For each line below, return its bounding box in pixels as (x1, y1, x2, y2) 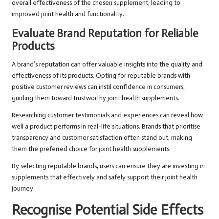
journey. (12, 184, 35, 193)
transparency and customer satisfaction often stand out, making (12, 133, 192, 142)
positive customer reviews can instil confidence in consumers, (12, 83, 185, 91)
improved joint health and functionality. (12, 10, 124, 19)
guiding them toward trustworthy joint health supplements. (12, 94, 179, 103)
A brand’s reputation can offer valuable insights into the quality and (12, 60, 202, 69)
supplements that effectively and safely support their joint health (12, 173, 197, 182)
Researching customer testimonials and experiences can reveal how (12, 111, 203, 120)
